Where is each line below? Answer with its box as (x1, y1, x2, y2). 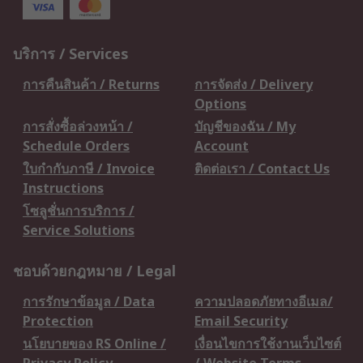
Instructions (23, 179, 104, 197)
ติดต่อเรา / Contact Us (194, 160, 330, 177)
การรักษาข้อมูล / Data (23, 293, 155, 310)
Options (194, 95, 246, 113)
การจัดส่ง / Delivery (194, 75, 313, 93)
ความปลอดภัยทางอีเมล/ (194, 293, 333, 310)
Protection (23, 312, 93, 330)
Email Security (194, 312, 288, 330)
